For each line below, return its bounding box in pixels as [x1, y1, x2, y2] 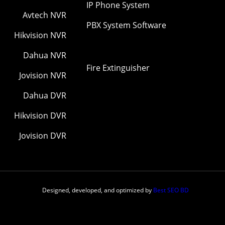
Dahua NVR [23, 50, 66, 61]
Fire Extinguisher [86, 62, 150, 73]
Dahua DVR [23, 90, 66, 101]
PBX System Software [86, 20, 166, 31]
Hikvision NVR [14, 30, 66, 41]
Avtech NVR [23, 10, 66, 21]
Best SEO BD [153, 186, 189, 195]
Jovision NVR [19, 70, 66, 81]
